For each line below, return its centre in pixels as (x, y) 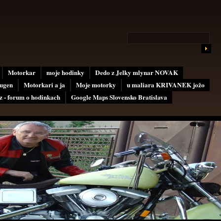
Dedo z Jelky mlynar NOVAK (137, 73)
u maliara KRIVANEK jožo (166, 85)
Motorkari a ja (44, 85)
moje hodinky (65, 73)
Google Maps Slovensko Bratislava (119, 97)
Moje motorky (96, 85)
